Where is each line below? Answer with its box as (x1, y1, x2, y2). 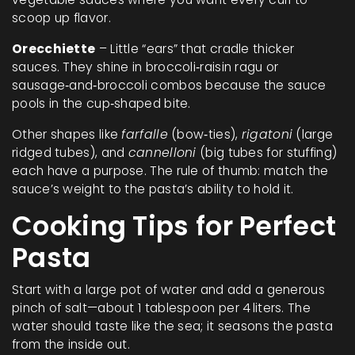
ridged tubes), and (12, 144, 128, 161)
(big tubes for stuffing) (196, 144, 338, 161)
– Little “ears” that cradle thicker (95, 40, 295, 57)
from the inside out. (12, 336, 131, 353)
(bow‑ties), (167, 126, 242, 143)
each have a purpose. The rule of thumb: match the (12, 162, 329, 179)
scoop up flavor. (12, 10, 111, 26)
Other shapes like (12, 126, 122, 143)
